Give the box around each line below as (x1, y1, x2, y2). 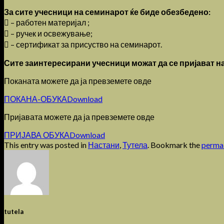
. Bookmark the (147, 139, 201, 149)
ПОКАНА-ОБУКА (4, 93, 67, 103)
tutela (4, 207, 23, 216)
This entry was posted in (4, 139, 88, 149)
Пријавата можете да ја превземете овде (4, 111, 154, 121)
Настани (88, 139, 119, 149)
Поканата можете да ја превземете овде (4, 75, 151, 85)
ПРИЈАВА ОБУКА (4, 129, 69, 139)
